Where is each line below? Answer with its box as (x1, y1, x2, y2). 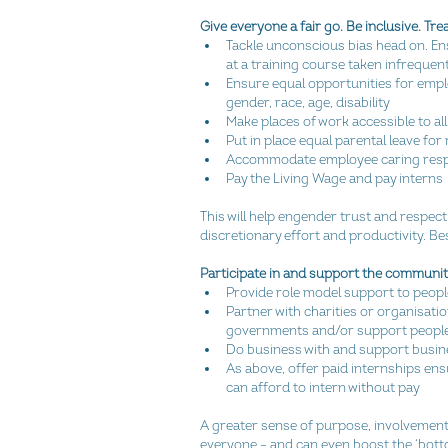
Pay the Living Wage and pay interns (226, 170, 446, 187)
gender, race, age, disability (226, 94, 395, 111)
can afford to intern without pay (226, 379, 422, 396)
